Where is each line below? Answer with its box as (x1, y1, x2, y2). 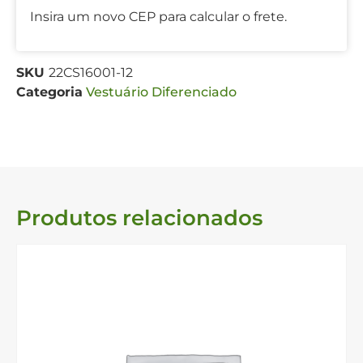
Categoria (16, 83, 83, 100)
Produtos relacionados (16, 204, 263, 231)
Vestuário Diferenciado (86, 83, 237, 100)
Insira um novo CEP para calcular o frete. (30, 8, 287, 24)
